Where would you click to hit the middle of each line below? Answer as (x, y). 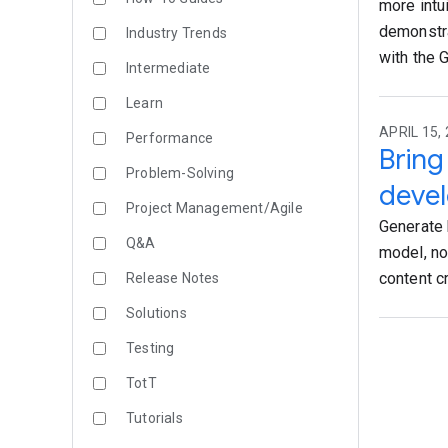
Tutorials (154, 418)
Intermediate (168, 68)
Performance (170, 138)
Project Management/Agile (214, 208)
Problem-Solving (180, 173)
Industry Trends (176, 33)
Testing (150, 348)
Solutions (156, 313)
